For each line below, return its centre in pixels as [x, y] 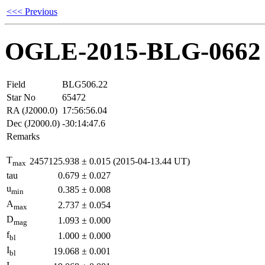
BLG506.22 [85, 84]
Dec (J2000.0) [33, 123]
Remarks [23, 136]
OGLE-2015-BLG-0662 [133, 51]
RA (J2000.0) [32, 110]
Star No [21, 97]
